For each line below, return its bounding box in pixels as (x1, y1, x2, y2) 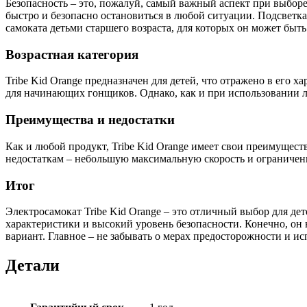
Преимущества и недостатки (5, 112, 175, 127)
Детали (5, 256, 60, 275)
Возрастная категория (5, 47, 138, 62)
